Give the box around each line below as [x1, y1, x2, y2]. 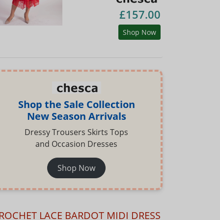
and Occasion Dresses [35, 138, 118, 150]
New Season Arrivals [27, 110, 126, 123]
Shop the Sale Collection [18, 98, 135, 111]
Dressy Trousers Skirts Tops [25, 127, 129, 138]
